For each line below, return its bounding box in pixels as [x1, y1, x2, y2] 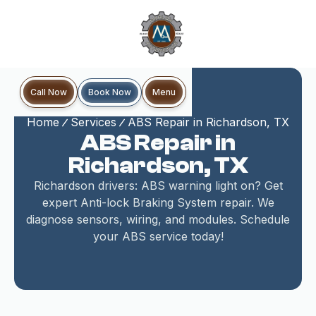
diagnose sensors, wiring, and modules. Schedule [26, 212, 290, 226]
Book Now [88, 86, 131, 97]
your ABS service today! [92, 229, 224, 243]
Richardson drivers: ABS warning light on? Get [33, 178, 283, 193]
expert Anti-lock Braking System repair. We [42, 195, 274, 209]
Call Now [30, 87, 67, 97]
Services [71, 115, 116, 129]
